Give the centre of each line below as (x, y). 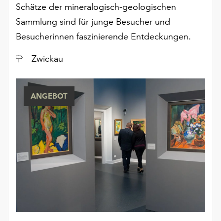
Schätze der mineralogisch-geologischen (96, 7)
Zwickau (47, 59)
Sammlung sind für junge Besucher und (93, 22)
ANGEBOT (49, 96)
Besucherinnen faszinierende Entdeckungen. (103, 37)
